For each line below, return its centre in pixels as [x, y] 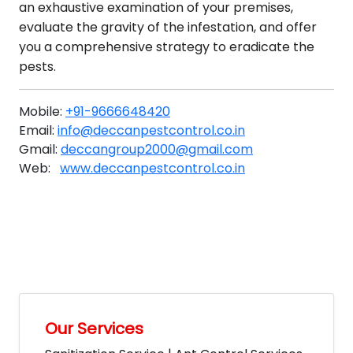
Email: [38, 130]
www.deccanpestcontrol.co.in [152, 168]
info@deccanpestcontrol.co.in [151, 130]
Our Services [94, 329]
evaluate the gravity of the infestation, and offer [168, 27]
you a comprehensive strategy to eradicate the [167, 47]
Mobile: [42, 111]
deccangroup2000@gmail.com [157, 149]
